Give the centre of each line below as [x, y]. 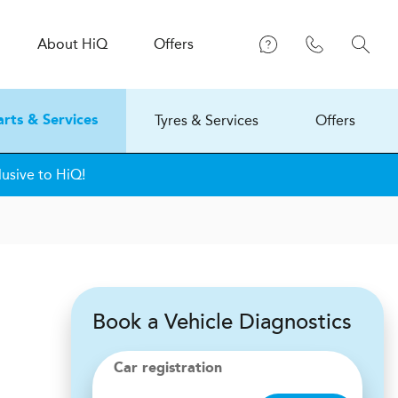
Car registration [168, 369]
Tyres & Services [207, 120]
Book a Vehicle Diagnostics [222, 322]
